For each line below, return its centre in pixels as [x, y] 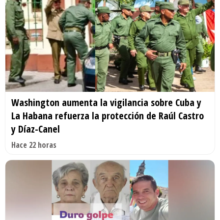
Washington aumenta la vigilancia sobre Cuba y [106, 102]
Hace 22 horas [34, 145]
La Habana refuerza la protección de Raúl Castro [108, 115]
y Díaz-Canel [36, 129]
